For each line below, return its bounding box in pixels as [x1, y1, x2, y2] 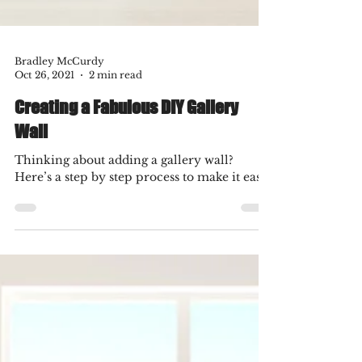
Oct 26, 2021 [15, 98, 74, 110]
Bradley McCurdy [15, 84, 104, 96]
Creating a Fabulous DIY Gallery [15, 125, 238, 147]
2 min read [89, 98, 142, 110]
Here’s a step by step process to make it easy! [15, 199, 271, 213]
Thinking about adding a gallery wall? [15, 182, 234, 196]
